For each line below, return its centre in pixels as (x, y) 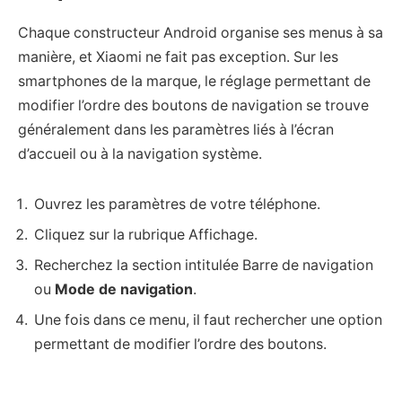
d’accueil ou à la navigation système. (140, 154)
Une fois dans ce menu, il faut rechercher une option (208, 320)
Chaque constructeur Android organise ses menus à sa (201, 33)
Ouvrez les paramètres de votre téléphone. (177, 205)
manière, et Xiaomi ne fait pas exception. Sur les (178, 57)
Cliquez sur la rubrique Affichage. (146, 235)
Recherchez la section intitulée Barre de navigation (204, 266)
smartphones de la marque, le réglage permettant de (194, 82)
